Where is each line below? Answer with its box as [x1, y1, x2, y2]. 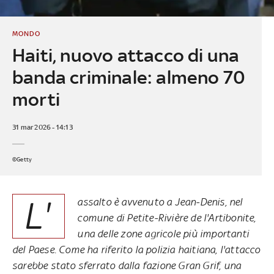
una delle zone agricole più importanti [77, 227, 249, 240]
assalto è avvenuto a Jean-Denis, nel [77, 195, 243, 208]
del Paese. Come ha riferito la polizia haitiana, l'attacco [12, 243, 261, 256]
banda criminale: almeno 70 [12, 66, 246, 88]
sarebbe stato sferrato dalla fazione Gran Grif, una [12, 259, 242, 272]
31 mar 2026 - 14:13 [12, 122, 73, 131]
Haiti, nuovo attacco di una [12, 44, 240, 66]
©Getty [12, 155, 32, 163]
